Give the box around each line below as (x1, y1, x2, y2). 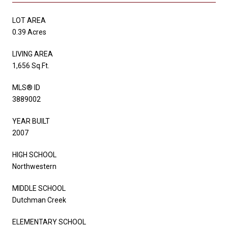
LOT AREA (12, 16, 46, 24)
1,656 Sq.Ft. (12, 61, 49, 70)
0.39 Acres (12, 27, 46, 36)
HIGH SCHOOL (12, 150, 56, 159)
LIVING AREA (12, 49, 53, 58)
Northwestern (12, 162, 56, 170)
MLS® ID (12, 83, 40, 92)
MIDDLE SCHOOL (12, 184, 66, 192)
